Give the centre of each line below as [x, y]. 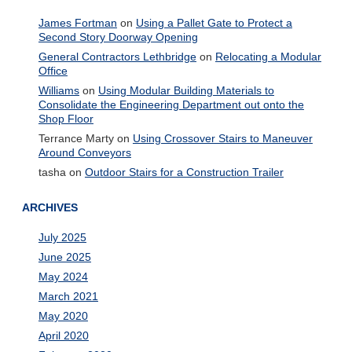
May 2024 [63, 277]
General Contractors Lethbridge [117, 56]
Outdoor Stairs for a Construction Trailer [184, 172]
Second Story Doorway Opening [118, 37]
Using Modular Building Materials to [186, 90]
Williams [59, 90]
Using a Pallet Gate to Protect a [214, 22]
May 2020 [63, 316]
